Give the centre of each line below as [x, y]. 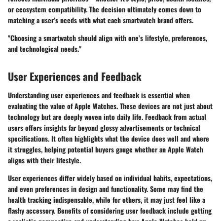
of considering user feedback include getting [146, 210]
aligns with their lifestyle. [44, 160]
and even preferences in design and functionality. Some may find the [106, 188]
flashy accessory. [33, 210]
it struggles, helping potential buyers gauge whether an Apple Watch [106, 149]
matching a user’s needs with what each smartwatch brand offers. [101, 20]
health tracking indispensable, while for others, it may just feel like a [107, 199]
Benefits [69, 210]
